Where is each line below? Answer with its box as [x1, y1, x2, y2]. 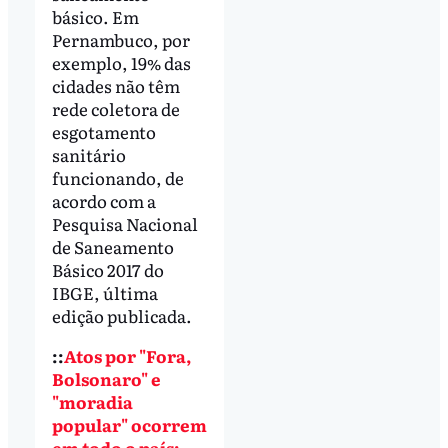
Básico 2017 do [51, 257, 164, 283]
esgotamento [51, 119, 156, 145]
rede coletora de [51, 96, 180, 122]
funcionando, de [51, 165, 184, 191]
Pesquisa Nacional [51, 211, 198, 237]
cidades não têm [51, 73, 180, 99]
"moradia [51, 388, 133, 414]
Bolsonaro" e [51, 365, 161, 391]
